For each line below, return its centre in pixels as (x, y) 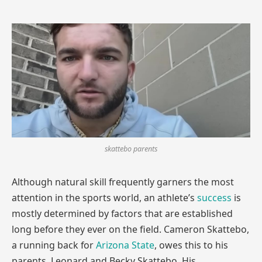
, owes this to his (191, 245)
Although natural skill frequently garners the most (123, 182)
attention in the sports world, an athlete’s (104, 198)
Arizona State (125, 245)
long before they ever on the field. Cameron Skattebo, (130, 230)
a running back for (54, 245)
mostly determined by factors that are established (122, 214)
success (214, 198)
